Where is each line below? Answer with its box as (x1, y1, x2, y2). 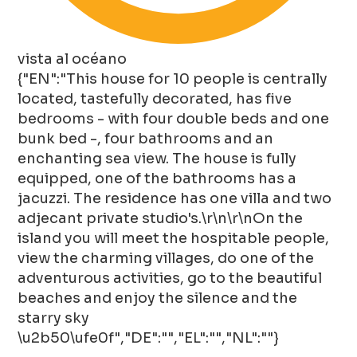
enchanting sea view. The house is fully (18, 149, 297, 167)
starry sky (18, 308, 90, 327)
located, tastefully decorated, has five (18, 89, 292, 108)
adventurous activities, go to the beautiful (18, 269, 323, 287)
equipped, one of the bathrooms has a (18, 169, 297, 187)
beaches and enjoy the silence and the (18, 288, 298, 307)
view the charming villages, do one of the (18, 249, 315, 267)
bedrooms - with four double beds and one (18, 109, 330, 127)
